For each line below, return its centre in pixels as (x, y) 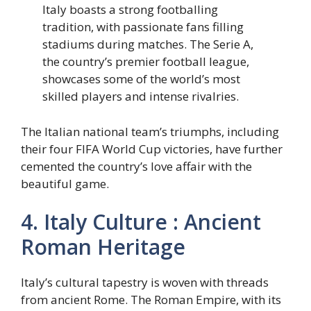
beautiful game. (65, 183)
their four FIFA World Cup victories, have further (152, 149)
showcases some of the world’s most (142, 79)
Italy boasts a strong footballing (131, 10)
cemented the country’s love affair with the (136, 166)
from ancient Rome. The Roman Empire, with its (151, 300)
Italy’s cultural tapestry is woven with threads (145, 283)
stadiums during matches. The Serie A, (148, 44)
